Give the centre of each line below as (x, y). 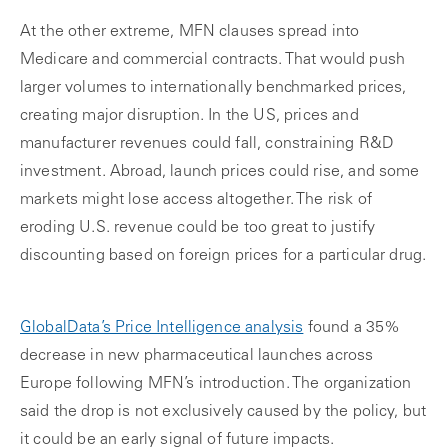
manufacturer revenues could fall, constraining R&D (207, 144)
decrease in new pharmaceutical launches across (197, 356)
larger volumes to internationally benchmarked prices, (213, 88)
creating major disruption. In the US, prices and (189, 116)
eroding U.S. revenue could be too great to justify (198, 228)
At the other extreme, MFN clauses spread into (190, 32)
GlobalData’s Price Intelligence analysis (162, 328)
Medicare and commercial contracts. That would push (213, 60)
